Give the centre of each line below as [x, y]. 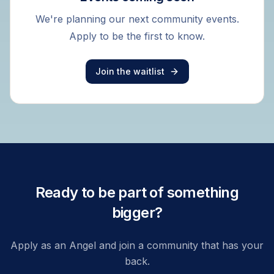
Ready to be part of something [137, 192]
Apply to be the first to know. [137, 36]
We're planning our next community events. [137, 19]
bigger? [137, 212]
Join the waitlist [130, 71]
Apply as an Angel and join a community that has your [137, 245]
